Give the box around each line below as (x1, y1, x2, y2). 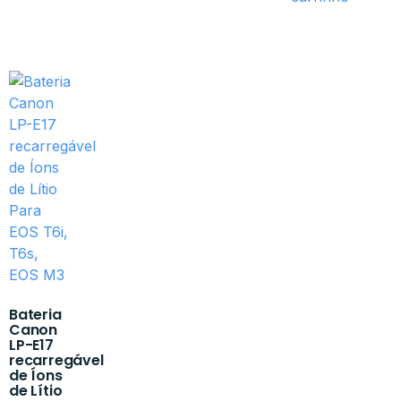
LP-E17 (9, 335, 54, 356)
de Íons (9, 365, 63, 387)
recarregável (9, 350, 104, 371)
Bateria (9, 304, 62, 326)
